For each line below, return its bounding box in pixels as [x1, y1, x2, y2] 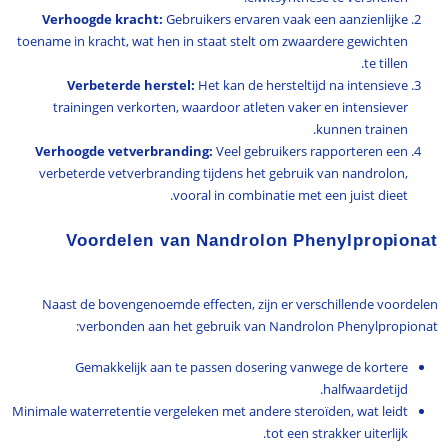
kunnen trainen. [316, 120, 409, 139]
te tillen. [364, 54, 409, 73]
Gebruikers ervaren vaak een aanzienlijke [163, 10, 409, 29]
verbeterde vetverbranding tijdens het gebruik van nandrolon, [39, 164, 409, 183]
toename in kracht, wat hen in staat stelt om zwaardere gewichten [17, 32, 409, 51]
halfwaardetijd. [323, 379, 409, 398]
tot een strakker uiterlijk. [266, 423, 409, 442]
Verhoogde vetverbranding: [35, 142, 214, 161]
